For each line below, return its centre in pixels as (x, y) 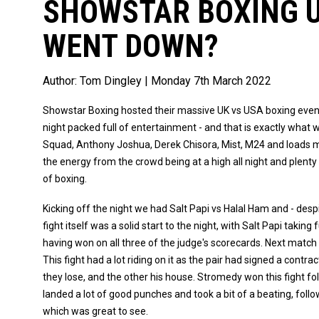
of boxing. (65, 179)
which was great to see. (95, 311)
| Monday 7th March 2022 (208, 81)
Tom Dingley (112, 81)
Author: (61, 81)
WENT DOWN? (131, 46)
